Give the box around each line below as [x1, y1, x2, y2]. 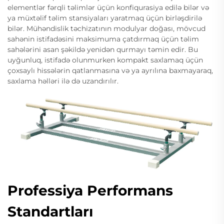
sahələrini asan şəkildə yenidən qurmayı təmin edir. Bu [7, 44, 198, 54]
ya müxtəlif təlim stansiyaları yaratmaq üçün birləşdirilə [7, 13, 202, 22]
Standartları [7, 202, 93, 220]
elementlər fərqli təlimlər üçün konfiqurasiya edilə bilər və [7, 2, 209, 12]
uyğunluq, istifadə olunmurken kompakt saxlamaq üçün [7, 55, 203, 64]
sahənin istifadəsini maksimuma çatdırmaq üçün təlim [7, 34, 199, 43]
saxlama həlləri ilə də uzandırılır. [7, 76, 118, 85]
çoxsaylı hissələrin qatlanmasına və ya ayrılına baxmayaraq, [7, 65, 213, 75]
